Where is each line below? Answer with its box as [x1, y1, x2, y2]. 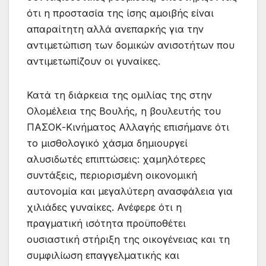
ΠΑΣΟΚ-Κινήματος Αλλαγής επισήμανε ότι [27, 121, 229, 134]
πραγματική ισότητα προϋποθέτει [27, 217, 186, 230]
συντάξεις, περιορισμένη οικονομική [27, 169, 197, 182]
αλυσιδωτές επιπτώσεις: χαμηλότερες [27, 153, 205, 166]
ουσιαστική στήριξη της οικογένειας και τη [27, 233, 230, 246]
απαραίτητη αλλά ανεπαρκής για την [27, 23, 204, 36]
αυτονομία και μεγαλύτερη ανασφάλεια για [27, 185, 233, 198]
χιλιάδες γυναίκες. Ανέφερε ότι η [27, 201, 182, 214]
